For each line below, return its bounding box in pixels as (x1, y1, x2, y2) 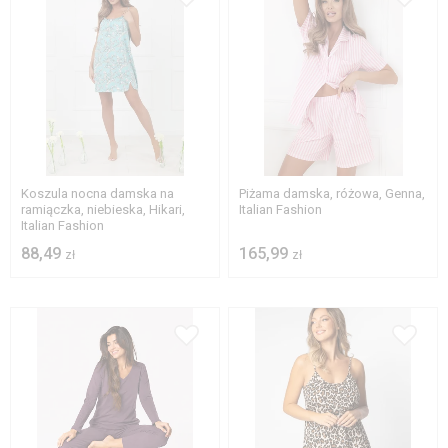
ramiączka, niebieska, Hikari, (21, 202, 185, 218)
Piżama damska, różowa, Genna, (239, 186, 426, 202)
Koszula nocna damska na (21, 186, 174, 202)
